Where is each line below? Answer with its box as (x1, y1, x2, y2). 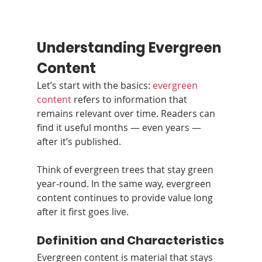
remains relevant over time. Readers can (36, 106, 218, 120)
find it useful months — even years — (36, 120, 204, 134)
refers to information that (71, 92, 189, 106)
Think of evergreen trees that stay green (36, 163, 216, 176)
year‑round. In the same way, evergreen (36, 177, 213, 190)
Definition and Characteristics (36, 232, 224, 249)
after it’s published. (36, 135, 121, 148)
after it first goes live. (36, 205, 129, 218)
